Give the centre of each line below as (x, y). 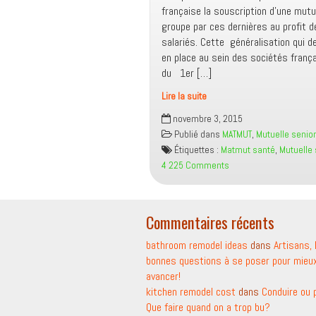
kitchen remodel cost (191, 292)
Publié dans (197, 134)
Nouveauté (183, 110)
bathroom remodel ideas (197, 245)
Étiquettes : (196, 150)
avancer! (163, 276)
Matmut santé (248, 150)
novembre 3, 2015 (208, 119)
